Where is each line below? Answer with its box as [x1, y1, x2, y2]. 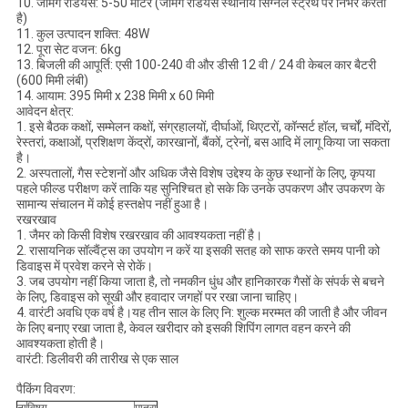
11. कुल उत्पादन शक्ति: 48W [15, 26, 149, 42]
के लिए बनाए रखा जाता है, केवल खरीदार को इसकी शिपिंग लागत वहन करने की [15, 321, 351, 336]
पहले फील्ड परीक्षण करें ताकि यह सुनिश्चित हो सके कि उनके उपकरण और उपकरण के [15, 181, 384, 197]
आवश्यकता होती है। [15, 336, 105, 352]
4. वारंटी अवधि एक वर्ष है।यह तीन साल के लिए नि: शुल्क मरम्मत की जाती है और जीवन [15, 305, 387, 321]
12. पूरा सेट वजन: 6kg [15, 42, 121, 57]
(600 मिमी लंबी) [15, 73, 88, 88]
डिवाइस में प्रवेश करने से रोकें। [15, 259, 153, 274]
